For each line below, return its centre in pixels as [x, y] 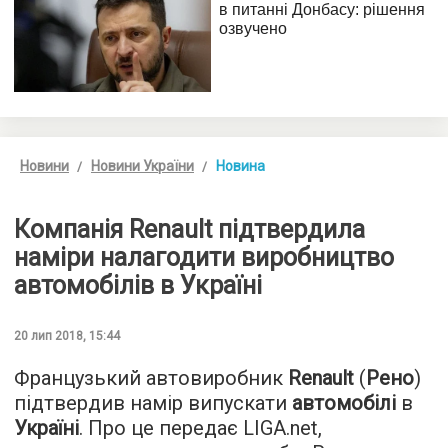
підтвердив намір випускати [153, 403]
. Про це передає [161, 428]
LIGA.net [280, 428]
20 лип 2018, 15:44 [67, 336]
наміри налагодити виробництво [204, 258]
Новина [240, 166]
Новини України [142, 166]
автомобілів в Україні [138, 286]
